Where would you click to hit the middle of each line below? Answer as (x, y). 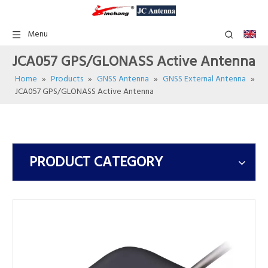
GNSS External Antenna (204, 79)
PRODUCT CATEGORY (96, 163)
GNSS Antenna (123, 79)
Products (67, 79)
